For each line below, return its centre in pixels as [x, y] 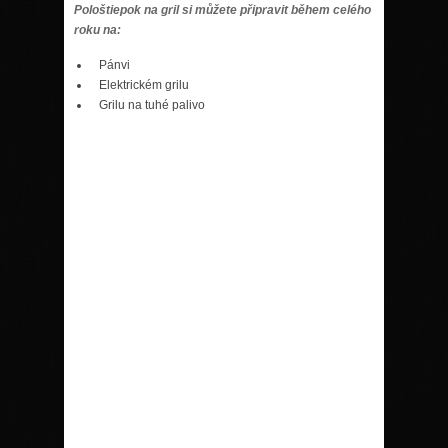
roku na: [97, 29]
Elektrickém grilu [144, 84]
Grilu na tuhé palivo [152, 104]
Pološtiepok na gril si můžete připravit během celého [222, 9]
